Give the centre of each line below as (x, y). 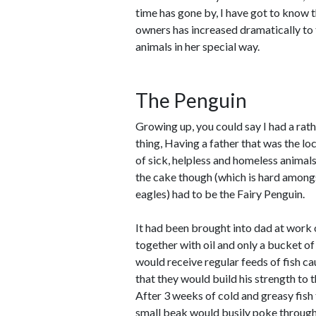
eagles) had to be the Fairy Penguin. (220, 194)
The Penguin (191, 100)
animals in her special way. (197, 46)
